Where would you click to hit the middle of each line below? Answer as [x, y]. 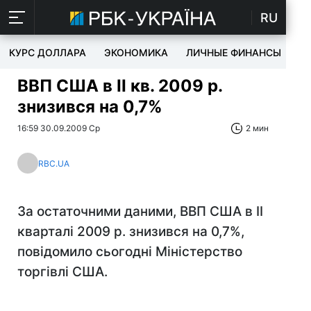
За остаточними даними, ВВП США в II [140, 211]
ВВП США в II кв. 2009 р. [120, 86]
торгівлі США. [62, 272]
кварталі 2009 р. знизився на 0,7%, [131, 232]
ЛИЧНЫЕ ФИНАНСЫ [234, 52]
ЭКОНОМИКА [136, 52]
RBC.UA [54, 163]
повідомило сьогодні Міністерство [130, 252]
